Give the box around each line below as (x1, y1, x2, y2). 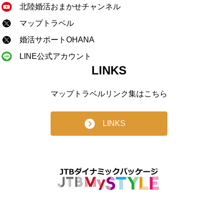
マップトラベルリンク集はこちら (51, 89, 167, 98)
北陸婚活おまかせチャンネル (19, 2, 121, 11)
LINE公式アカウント (19, 52, 91, 60)
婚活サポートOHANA (19, 35, 94, 44)
